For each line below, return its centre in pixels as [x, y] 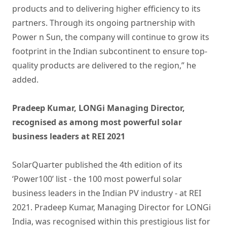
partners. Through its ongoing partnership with [104, 23]
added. [25, 79]
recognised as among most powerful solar [97, 122]
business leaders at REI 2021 [69, 136]
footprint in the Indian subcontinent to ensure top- [110, 51]
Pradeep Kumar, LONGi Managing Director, [99, 108]
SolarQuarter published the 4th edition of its [97, 164]
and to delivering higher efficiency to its [125, 8]
